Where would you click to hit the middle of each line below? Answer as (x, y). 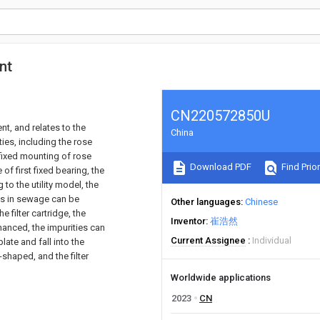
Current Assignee (208, 240)
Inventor (188, 221)
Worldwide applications (221, 277)
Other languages (206, 202)
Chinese (261, 202)
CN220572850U (220, 116)
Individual (272, 240)
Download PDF (220, 167)
